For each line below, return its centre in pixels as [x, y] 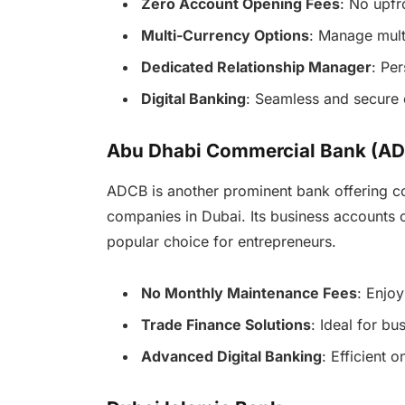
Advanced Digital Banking [231, 356]
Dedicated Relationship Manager [256, 66]
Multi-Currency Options [225, 35]
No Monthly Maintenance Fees [249, 292]
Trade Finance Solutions [226, 324]
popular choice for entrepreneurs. [221, 242]
